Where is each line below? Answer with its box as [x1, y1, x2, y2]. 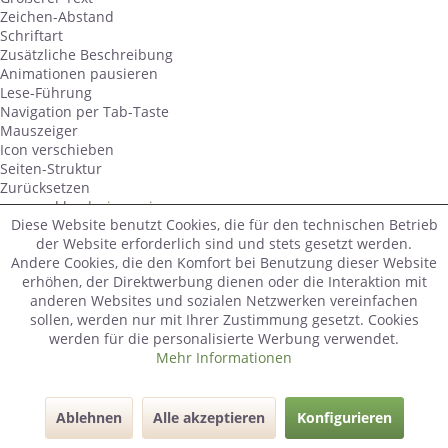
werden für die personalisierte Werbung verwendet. [49, 329, 399, 348]
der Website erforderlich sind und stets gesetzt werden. [36, 234, 412, 253]
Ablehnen [55, 408, 122, 427]
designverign [83, 196, 170, 216]
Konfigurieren [296, 408, 392, 427]
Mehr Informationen [156, 348, 292, 367]
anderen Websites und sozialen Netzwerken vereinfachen [30, 291, 418, 310]
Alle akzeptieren [152, 408, 265, 427]
